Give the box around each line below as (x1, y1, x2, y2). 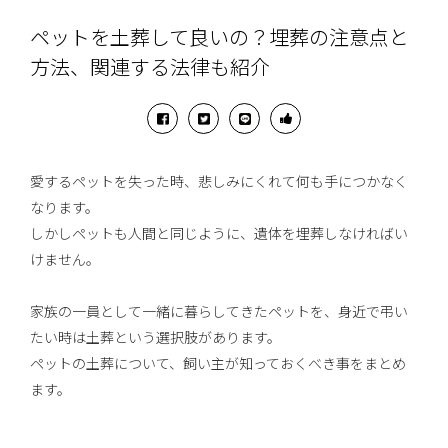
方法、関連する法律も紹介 (30, 57, 271, 80)
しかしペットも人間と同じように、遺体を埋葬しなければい (30, 226, 409, 243)
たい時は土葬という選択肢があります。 (30, 330, 282, 347)
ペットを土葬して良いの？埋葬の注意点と (30, 27, 410, 50)
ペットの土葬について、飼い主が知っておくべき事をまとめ (30, 356, 407, 373)
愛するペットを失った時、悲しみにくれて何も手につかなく (30, 174, 409, 191)
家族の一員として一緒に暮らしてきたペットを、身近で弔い (30, 304, 409, 321)
